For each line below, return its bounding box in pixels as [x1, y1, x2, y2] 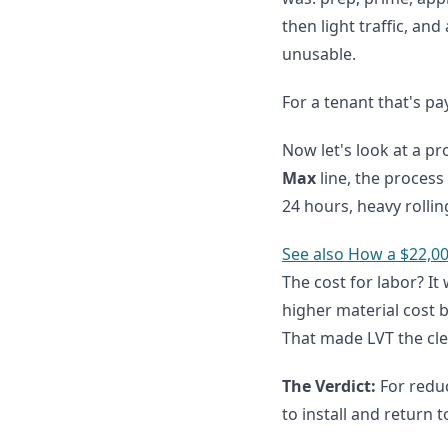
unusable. [282, 43, 356, 65]
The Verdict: [282, 375, 376, 397]
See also [282, 243, 344, 265]
